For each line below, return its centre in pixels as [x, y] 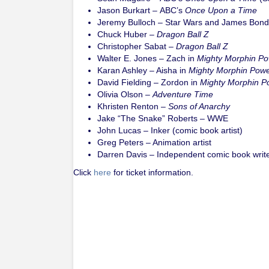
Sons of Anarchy [199, 106]
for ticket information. [152, 172]
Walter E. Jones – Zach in [147, 58]
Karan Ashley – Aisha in [143, 70]
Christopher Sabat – [137, 46]
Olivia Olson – [125, 94]
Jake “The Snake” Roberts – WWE [163, 118]
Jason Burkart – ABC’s [141, 10]
